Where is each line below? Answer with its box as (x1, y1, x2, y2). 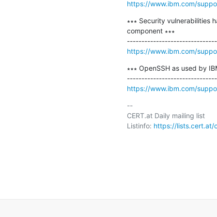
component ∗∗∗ (126, 26, 175, 35)
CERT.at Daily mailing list (126, 111, 205, 120)
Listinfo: (126, 121, 154, 130)
